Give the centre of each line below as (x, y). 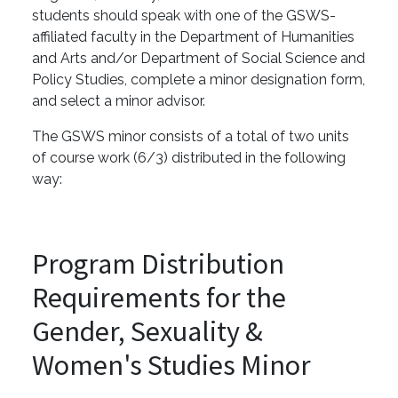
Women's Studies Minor (171, 366)
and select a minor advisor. (119, 101)
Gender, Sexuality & (147, 332)
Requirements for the (159, 298)
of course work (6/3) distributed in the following (189, 158)
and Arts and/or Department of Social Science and (199, 59)
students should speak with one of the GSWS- (184, 16)
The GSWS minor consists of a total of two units (191, 137)
